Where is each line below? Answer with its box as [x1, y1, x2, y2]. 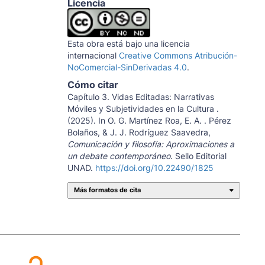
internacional [67, 50, 119, 60]
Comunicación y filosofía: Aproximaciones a [67, 138, 234, 149]
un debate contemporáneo [67, 150, 170, 161]
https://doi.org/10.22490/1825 [95, 162, 214, 173]
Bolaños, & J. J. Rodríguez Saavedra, [67, 127, 211, 137]
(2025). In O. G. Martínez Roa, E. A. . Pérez [67, 115, 231, 125]
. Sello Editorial [170, 150, 227, 161]
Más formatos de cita [74, 186, 141, 194]
